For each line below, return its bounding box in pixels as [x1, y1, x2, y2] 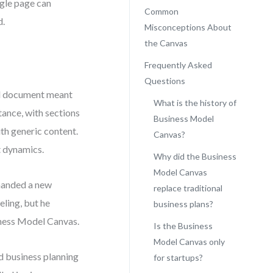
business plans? [153, 199, 213, 209]
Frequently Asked [144, 60, 212, 70]
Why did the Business [153, 151, 236, 161]
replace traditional [153, 183, 222, 193]
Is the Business [153, 221, 213, 231]
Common [144, 6, 179, 16]
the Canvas [144, 38, 188, 48]
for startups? [153, 252, 203, 263]
